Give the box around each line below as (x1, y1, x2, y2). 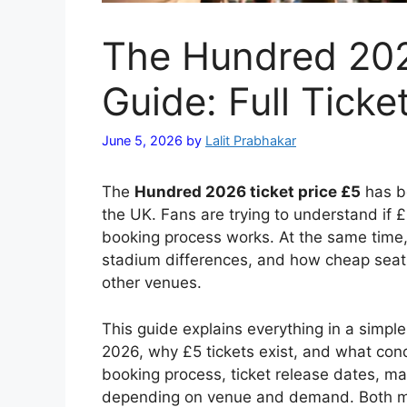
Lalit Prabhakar (205, 133, 296, 149)
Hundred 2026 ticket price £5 (134, 183, 361, 202)
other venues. (102, 273, 202, 293)
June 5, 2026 (102, 133, 183, 149)
